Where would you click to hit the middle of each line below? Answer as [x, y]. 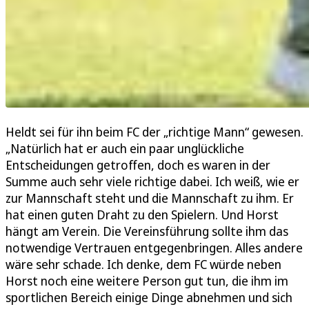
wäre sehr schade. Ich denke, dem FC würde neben [143, 265]
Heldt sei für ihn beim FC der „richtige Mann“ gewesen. [154, 132]
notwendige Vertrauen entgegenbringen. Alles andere [154, 248]
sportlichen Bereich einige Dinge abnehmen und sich [149, 298]
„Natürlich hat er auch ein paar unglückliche [125, 149]
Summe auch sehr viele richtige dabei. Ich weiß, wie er [152, 182]
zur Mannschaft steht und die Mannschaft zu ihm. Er [150, 198]
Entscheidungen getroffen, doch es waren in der [138, 165]
